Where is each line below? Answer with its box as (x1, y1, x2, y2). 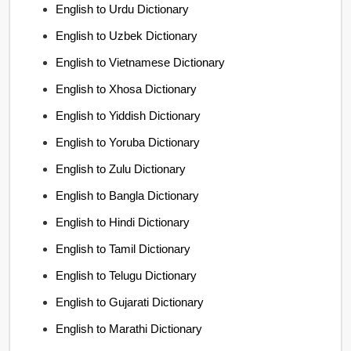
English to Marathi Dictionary (56, 322, 203, 335)
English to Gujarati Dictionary (56, 295, 204, 309)
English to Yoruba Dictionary (56, 136, 201, 149)
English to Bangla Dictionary (56, 189, 200, 202)
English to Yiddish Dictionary (56, 109, 201, 122)
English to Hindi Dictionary (56, 215, 190, 229)
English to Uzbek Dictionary (56, 29, 198, 42)
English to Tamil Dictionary (56, 242, 191, 255)
